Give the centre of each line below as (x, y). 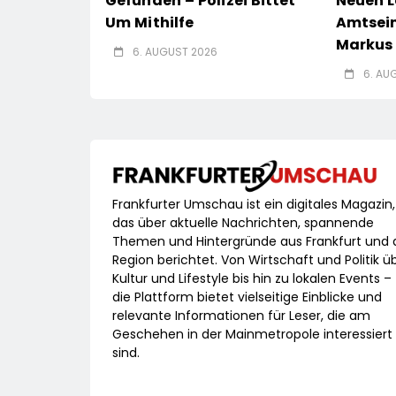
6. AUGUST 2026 (175, 52)
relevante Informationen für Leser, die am (241, 316)
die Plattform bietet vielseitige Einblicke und (247, 297)
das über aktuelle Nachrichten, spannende (243, 223)
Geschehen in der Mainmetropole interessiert (252, 335)
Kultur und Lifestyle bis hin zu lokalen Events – (252, 279)
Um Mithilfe (150, 23)
